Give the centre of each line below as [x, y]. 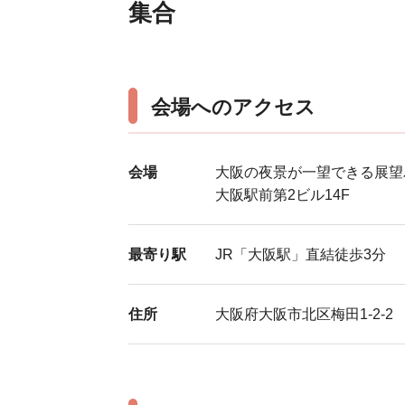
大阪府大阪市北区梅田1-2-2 [304, 314]
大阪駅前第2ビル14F [283, 195]
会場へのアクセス [233, 107]
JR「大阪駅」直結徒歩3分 [301, 254]
